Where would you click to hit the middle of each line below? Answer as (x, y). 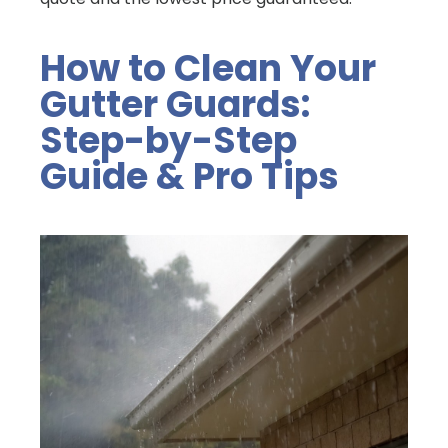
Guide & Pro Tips (189, 177)
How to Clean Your (208, 69)
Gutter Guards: (175, 105)
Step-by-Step (168, 141)
